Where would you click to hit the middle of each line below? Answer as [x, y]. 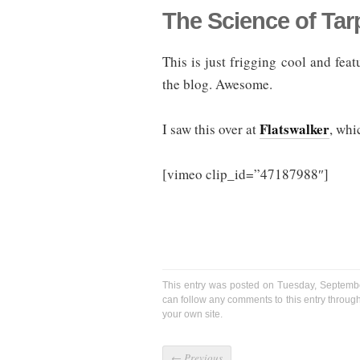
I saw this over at [211, 129]
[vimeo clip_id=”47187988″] [245, 174]
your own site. [192, 315]
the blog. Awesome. [217, 84]
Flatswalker [295, 129]
